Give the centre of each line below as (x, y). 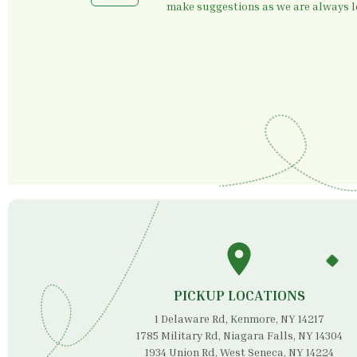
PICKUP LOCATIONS (239, 295)
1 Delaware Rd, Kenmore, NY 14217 (239, 318)
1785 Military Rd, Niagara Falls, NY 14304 (239, 335)
